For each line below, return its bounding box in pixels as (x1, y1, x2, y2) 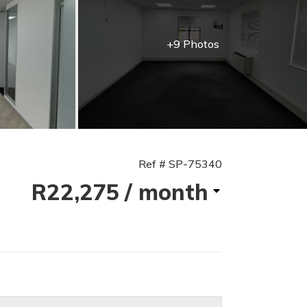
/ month (124, 178, 208, 206)
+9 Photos (166, 37, 219, 51)
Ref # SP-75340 (138, 157, 222, 171)
